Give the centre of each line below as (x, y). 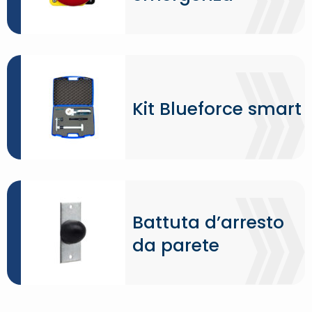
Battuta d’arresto (208, 223)
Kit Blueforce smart (217, 109)
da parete (176, 245)
